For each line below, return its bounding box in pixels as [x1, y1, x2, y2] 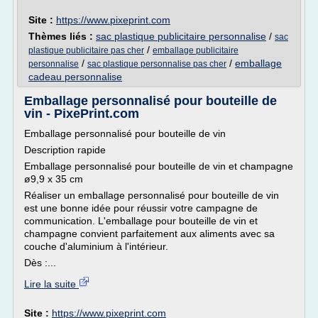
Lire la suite [24, 278, 79, 290]
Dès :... [24, 257, 56, 268]
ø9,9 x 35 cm [24, 173, 83, 185]
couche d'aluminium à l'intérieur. [24, 241, 168, 252]
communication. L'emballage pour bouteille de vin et [24, 215, 258, 226]
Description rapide [24, 144, 106, 155]
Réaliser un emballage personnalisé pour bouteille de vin [24, 190, 279, 201]
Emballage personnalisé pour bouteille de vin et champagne [24, 160, 293, 172]
